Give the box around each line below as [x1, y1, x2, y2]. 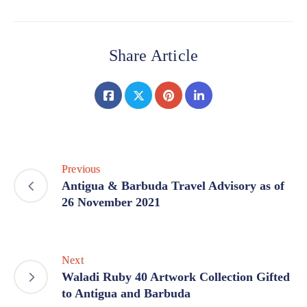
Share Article [108, 47, 199, 65]
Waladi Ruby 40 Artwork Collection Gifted [62, 270, 290, 284]
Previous [62, 163, 101, 175]
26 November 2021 [62, 195, 160, 210]
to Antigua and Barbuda [62, 286, 191, 301]
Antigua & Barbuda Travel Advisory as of [62, 179, 284, 193]
